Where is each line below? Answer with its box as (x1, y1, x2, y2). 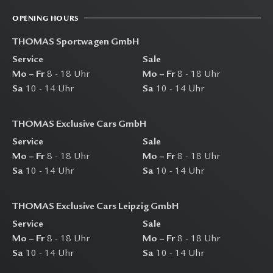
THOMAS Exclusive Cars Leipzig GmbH (12, 202, 179, 212)
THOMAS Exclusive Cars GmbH (12, 119, 146, 130)
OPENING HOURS (12, 13, 79, 23)
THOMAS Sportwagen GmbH (12, 37, 139, 48)
